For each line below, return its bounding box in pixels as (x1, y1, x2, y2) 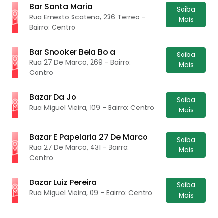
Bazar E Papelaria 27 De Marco (29, 131, 148, 143)
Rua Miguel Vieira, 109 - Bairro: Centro (29, 102, 155, 112)
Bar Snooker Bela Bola (29, 46, 116, 57)
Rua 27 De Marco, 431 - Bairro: (29, 142, 129, 152)
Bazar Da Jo (29, 91, 77, 103)
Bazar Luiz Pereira (29, 176, 97, 188)
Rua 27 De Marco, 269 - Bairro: (29, 57, 131, 67)
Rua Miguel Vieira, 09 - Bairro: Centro (29, 187, 153, 198)
